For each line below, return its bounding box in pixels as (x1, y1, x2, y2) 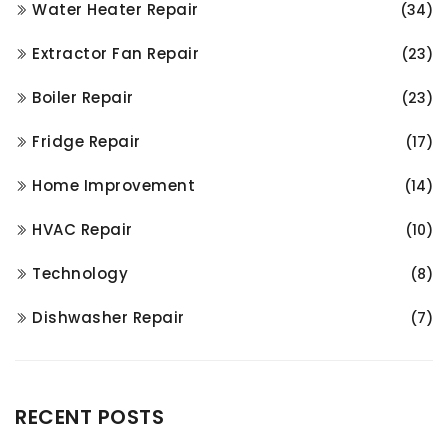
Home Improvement (32, 175, 195, 197)
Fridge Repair (32, 131, 141, 153)
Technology (32, 263, 128, 285)
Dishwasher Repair (32, 307, 185, 329)
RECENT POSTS (15, 403, 164, 432)
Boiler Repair (32, 87, 134, 109)
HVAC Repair (32, 219, 133, 241)
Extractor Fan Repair (32, 43, 199, 65)
